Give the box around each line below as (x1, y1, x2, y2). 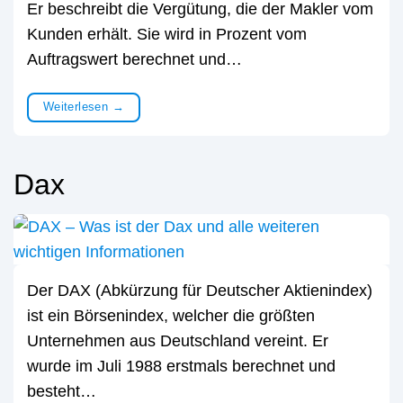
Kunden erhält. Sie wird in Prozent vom (27, 25, 307, 44)
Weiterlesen (42, 100, 112, 114)
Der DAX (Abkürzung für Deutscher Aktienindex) (27, 282, 372, 300)
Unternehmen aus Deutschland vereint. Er (27, 332, 328, 351)
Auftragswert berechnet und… (27, 50, 242, 69)
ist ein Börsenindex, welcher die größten (27, 307, 315, 326)
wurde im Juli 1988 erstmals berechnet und (27, 357, 336, 376)
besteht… (27, 382, 96, 401)
